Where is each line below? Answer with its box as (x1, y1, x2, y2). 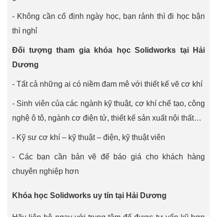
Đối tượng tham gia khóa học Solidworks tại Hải (12, 46, 205, 54)
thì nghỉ (12, 27, 37, 35)
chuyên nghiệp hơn (12, 167, 79, 175)
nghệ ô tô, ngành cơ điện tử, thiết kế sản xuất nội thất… (12, 114, 201, 122)
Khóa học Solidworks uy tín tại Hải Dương (12, 191, 167, 200)
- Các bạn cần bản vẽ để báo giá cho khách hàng (12, 153, 205, 161)
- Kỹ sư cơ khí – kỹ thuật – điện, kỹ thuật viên (12, 133, 165, 141)
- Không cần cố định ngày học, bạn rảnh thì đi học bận (12, 12, 205, 20)
